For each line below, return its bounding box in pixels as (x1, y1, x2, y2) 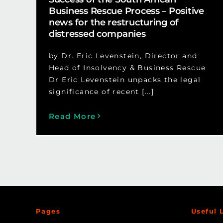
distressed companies (48, 28, 146, 39)
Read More (48, 111, 96, 121)
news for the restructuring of (48, 16, 179, 28)
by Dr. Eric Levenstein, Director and (48, 51, 198, 60)
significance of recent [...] (48, 87, 154, 96)
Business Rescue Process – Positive (48, 5, 204, 16)
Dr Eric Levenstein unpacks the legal (48, 75, 201, 84)
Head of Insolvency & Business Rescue (48, 63, 206, 72)
